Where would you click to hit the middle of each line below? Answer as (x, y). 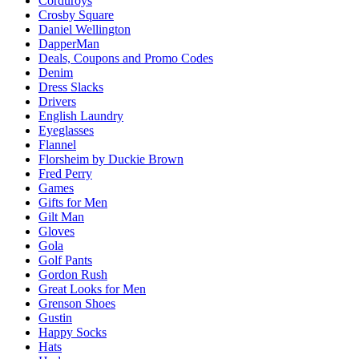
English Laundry (81, 115)
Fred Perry (65, 173)
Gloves (56, 231)
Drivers (57, 101)
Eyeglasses (66, 130)
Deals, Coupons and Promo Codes (126, 58)
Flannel (57, 144)
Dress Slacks (71, 87)
